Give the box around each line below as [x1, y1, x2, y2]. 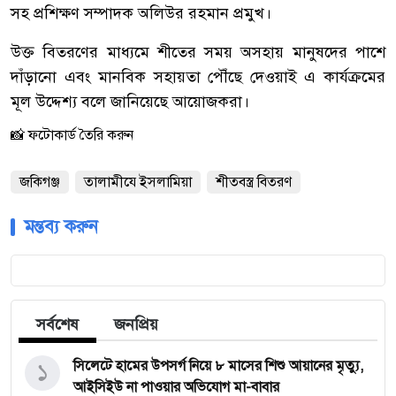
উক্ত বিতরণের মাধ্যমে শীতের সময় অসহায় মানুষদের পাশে [11, 42, 385, 63]
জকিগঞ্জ [19, 173, 60, 192]
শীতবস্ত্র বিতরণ [216, 173, 292, 192]
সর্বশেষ [36, 315, 79, 335]
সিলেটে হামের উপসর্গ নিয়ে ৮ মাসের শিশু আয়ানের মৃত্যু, [73, 357, 363, 376]
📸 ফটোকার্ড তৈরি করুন [11, 126, 133, 145]
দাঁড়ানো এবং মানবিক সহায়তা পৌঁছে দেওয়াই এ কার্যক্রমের [11, 67, 385, 88]
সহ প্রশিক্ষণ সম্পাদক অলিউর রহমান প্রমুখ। [11, 4, 271, 24]
